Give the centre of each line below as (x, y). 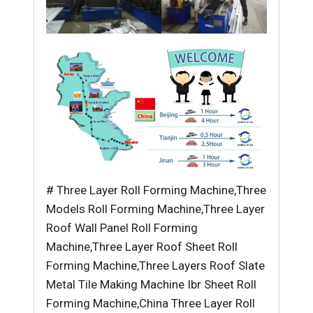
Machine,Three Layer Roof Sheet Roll (142, 247)
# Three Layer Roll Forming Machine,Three (156, 190)
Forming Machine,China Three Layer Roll (151, 304)
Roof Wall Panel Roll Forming (122, 228)
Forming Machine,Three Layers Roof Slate (155, 266)
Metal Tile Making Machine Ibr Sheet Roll (151, 285)
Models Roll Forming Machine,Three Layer (155, 209)
